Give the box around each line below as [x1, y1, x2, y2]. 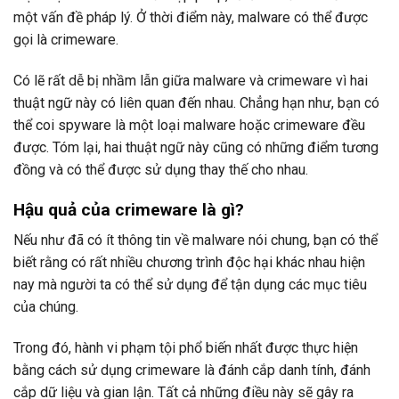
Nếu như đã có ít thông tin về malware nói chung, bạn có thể [13, 232, 378, 249]
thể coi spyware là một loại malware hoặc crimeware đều [13, 117, 365, 134]
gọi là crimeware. [13, 31, 118, 49]
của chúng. [13, 298, 78, 316]
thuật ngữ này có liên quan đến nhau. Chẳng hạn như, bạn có [13, 94, 379, 112]
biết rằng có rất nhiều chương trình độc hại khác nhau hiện [13, 254, 365, 272]
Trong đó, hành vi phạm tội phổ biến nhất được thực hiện [13, 339, 358, 357]
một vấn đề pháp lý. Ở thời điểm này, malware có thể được [13, 9, 368, 27]
